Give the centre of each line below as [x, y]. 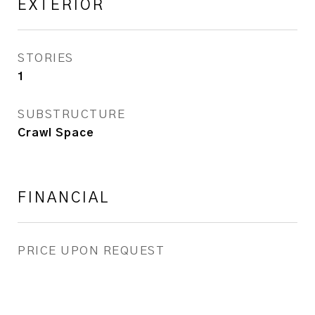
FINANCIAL [64, 198]
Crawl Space [56, 133]
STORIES [46, 58]
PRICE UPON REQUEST [91, 251]
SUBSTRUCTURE [71, 114]
